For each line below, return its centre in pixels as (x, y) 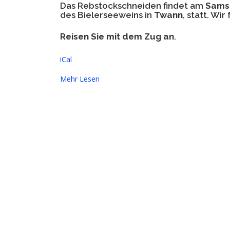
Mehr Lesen (80, 79)
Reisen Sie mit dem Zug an (117, 36)
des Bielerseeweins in (107, 15)
